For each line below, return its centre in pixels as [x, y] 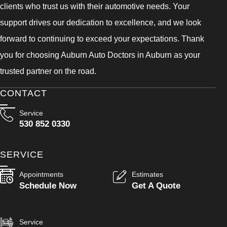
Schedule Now [48, 185]
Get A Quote [156, 185]
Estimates [148, 175]
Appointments [41, 175]
